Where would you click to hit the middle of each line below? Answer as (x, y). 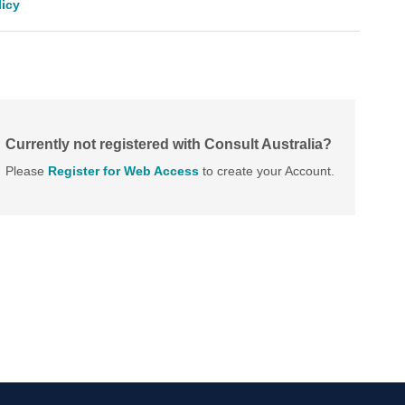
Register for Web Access (123, 170)
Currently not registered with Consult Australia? (169, 144)
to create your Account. (267, 170)
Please (27, 170)
